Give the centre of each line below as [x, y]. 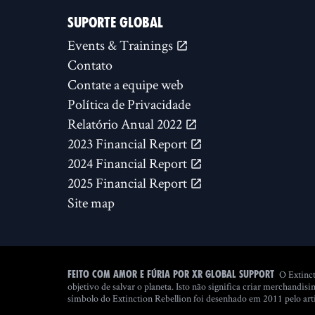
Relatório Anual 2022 [126, 124]
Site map [91, 202]
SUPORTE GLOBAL [115, 22]
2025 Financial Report [129, 183]
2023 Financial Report [129, 143]
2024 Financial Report [129, 163]
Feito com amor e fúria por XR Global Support [171, 274]
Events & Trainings [122, 45]
